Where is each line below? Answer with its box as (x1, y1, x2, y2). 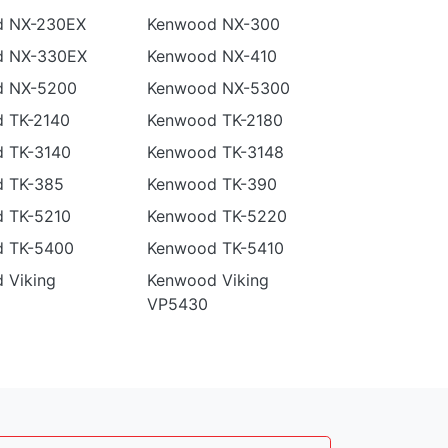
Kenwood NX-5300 (147, 78, 291, 98)
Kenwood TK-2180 (147, 110, 284, 130)
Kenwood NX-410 (147, 46, 278, 66)
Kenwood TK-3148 (147, 142, 285, 162)
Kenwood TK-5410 (147, 238, 285, 258)
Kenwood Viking (147, 270, 270, 290)
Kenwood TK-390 (147, 174, 278, 194)
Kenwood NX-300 (147, 14, 281, 34)
